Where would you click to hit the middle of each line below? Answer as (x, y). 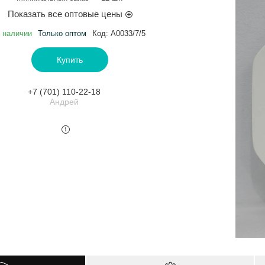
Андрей (64, 101)
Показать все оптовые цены (65, 14)
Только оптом (62, 33)
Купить (70, 59)
